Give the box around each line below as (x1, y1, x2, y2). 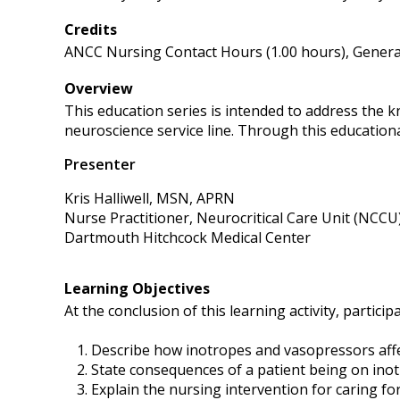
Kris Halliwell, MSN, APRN (64, 188, 235, 208)
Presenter (64, 154, 136, 174)
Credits (64, 20, 117, 39)
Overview (64, 79, 133, 98)
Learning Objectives (64, 279, 210, 298)
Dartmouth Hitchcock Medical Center (64, 228, 311, 247)
